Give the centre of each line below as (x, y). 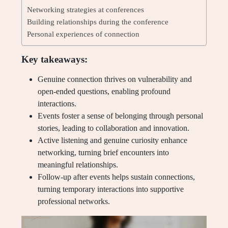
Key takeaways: (54, 59)
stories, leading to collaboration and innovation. (113, 128)
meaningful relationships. (78, 165)
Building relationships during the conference (98, 22)
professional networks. (74, 201)
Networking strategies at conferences (85, 9)
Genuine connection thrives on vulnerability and (115, 79)
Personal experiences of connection (83, 34)
